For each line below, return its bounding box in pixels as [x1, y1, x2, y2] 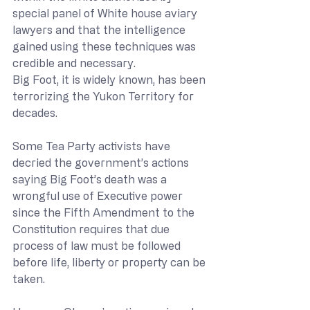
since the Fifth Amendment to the [12, 206, 197, 219]
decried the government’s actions [12, 156, 192, 169]
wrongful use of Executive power [12, 190, 185, 202]
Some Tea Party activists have [12, 140, 173, 152]
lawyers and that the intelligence [12, 24, 188, 36]
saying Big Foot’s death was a [12, 173, 170, 185]
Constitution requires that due [12, 223, 172, 235]
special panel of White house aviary [12, 7, 200, 19]
